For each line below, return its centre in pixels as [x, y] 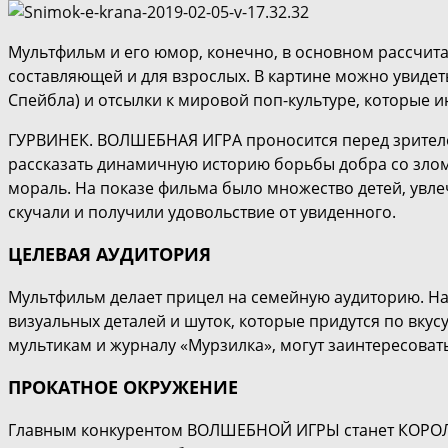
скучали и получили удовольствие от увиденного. [202, 212]
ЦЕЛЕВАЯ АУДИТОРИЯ [109, 254]
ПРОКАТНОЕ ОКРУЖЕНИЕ [123, 387]
